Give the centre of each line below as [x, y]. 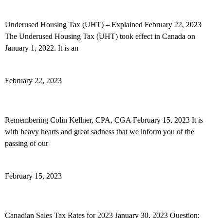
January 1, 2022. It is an [42, 48]
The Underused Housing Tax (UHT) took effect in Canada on [100, 36]
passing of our [27, 143]
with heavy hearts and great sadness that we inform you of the [100, 132]
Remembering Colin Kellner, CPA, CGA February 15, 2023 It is [104, 120]
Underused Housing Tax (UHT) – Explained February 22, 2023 [103, 25]
